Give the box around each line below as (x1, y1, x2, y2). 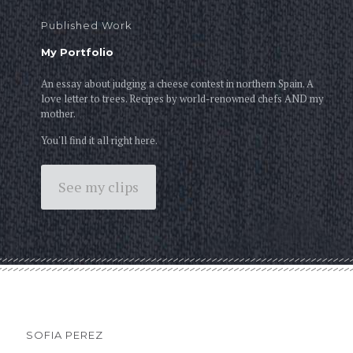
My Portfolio (41, 45, 114, 58)
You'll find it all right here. (41, 132, 158, 147)
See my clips (58, 176, 139, 196)
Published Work (41, 18, 133, 32)
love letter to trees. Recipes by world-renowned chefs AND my (41, 91, 325, 106)
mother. (41, 106, 76, 121)
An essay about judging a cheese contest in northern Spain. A (41, 76, 314, 91)
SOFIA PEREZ (26, 328, 103, 341)
